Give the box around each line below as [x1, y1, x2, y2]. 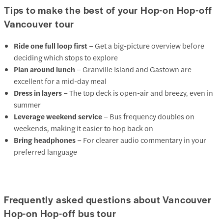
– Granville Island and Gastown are [75, 64, 192, 75]
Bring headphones [14, 135, 76, 145]
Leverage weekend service [14, 111, 102, 122]
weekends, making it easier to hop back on [14, 123, 153, 134]
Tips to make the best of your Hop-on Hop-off [4, 3, 213, 17]
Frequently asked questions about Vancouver [4, 192, 212, 207]
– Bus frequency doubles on [102, 111, 194, 122]
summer [14, 99, 41, 110]
